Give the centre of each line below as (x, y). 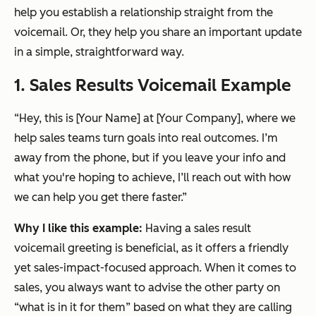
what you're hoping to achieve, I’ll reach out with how (152, 178)
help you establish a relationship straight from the (144, 13)
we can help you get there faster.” (101, 197)
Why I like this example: (78, 229)
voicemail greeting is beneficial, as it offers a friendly (151, 248)
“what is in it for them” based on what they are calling (153, 308)
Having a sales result (197, 229)
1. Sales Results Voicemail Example (153, 85)
